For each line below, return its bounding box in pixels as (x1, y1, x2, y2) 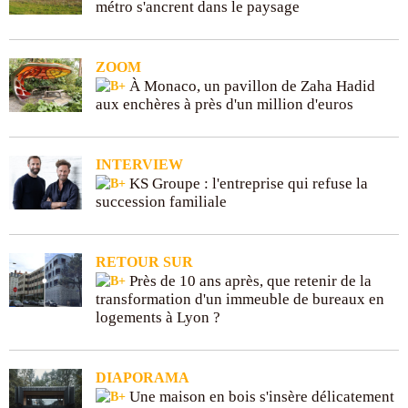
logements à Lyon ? (96, 308, 220, 326)
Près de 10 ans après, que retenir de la (126, 271, 372, 290)
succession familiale (96, 192, 227, 210)
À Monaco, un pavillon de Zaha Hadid (126, 76, 375, 95)
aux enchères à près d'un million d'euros (96, 95, 353, 113)
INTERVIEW (96, 156, 183, 172)
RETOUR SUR (96, 253, 193, 270)
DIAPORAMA (96, 369, 189, 385)
